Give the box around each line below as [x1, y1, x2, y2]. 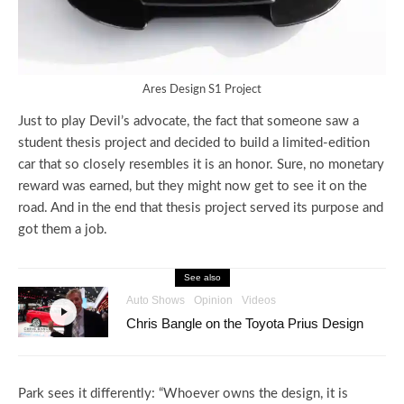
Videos [242, 294, 276, 308]
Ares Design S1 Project [142, 84, 262, 96]
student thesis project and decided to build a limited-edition [18, 136, 370, 151]
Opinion [194, 294, 233, 308]
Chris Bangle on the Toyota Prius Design [126, 316, 363, 332]
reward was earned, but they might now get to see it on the [18, 179, 367, 194]
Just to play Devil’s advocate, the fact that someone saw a [18, 115, 359, 129]
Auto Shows [126, 294, 185, 308]
